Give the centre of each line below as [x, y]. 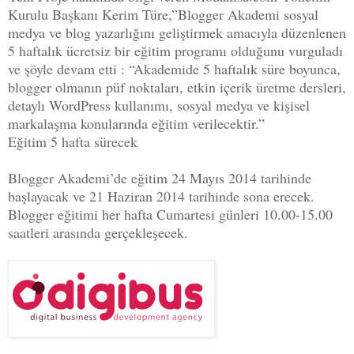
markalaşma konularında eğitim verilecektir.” [136, 124]
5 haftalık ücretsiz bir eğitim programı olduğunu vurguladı [175, 51]
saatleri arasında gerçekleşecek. [98, 233]
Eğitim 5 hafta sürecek [73, 142]
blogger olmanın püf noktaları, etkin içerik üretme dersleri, [177, 87]
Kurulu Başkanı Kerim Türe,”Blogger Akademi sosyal [163, 15]
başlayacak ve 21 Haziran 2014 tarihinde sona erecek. [161, 196]
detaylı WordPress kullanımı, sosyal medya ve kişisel [159, 105]
